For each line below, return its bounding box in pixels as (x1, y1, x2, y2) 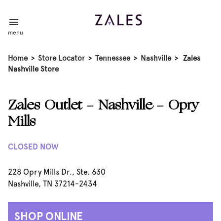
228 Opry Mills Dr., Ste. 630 (8, 167, 106, 177)
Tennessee (95, 54, 130, 63)
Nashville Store (8, 65, 59, 74)
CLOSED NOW (8, 142, 59, 151)
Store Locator (38, 54, 85, 63)
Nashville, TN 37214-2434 (8, 179, 97, 188)
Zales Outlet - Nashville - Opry (8, 99, 199, 113)
